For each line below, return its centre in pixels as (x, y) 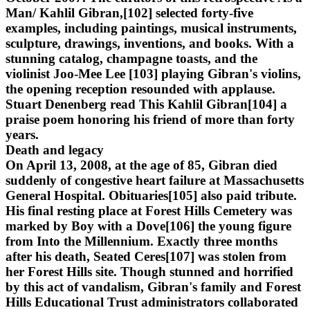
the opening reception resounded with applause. (140, 89)
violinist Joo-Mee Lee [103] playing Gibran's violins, (153, 73)
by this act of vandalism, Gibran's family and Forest (153, 286)
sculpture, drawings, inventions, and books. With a (150, 43)
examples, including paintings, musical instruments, (151, 28)
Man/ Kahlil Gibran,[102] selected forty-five (129, 12)
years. (22, 134)
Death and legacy (55, 149)
